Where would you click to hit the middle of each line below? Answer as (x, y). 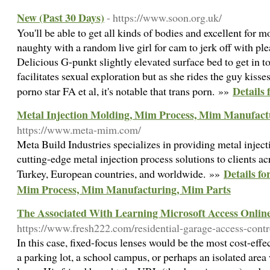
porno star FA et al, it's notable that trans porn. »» (125, 91)
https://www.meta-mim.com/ (79, 130)
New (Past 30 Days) (61, 17)
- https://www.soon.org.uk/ (164, 17)
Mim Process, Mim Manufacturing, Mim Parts (124, 189)
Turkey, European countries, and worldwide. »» (120, 174)
